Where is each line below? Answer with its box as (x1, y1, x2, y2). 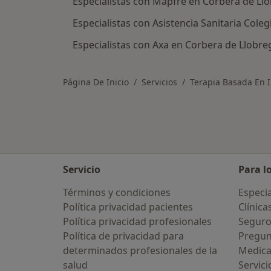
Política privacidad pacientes (63, 200, 193, 214)
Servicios (142, 76, 177, 88)
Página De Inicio (63, 76, 129, 88)
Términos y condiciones (63, 186, 171, 199)
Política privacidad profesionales (63, 215, 212, 228)
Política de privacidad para (63, 229, 184, 243)
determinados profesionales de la (63, 244, 217, 257)
